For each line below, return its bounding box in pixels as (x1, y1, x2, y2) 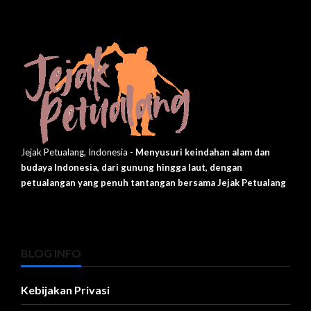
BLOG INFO (21, 246, 81, 260)
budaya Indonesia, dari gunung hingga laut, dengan (21, 162, 242, 174)
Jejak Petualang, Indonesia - (21, 146, 135, 158)
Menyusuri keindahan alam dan (135, 146, 270, 158)
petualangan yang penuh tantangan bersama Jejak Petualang (21, 177, 286, 189)
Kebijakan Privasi (21, 283, 110, 297)
